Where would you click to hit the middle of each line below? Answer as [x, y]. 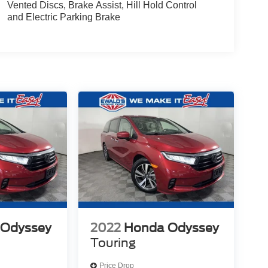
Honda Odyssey [171, 228]
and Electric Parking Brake [63, 17]
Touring [113, 243]
